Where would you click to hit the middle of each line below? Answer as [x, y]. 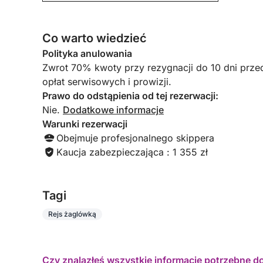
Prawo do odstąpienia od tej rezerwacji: [130, 96]
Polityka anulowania [87, 53]
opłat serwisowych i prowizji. [107, 82]
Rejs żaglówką [72, 214]
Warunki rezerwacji [85, 124]
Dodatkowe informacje [113, 110]
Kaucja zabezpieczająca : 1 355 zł [132, 152]
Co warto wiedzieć [95, 38]
